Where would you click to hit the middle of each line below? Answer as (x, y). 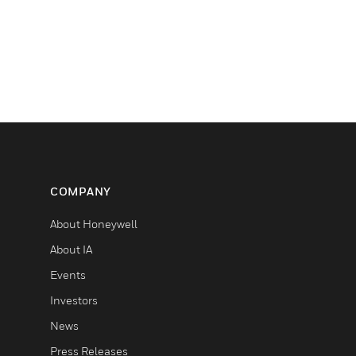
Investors (74, 300)
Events (68, 274)
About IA (71, 249)
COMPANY (81, 191)
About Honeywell (94, 223)
